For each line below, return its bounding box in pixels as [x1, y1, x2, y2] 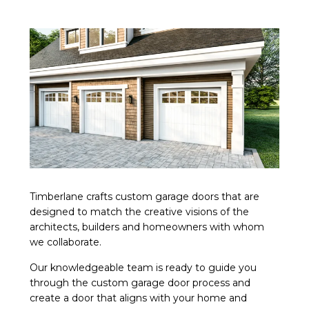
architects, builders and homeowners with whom [30, 221, 264, 234]
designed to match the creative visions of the [30, 206, 249, 219]
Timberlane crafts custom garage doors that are [30, 190, 259, 203]
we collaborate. [30, 236, 101, 249]
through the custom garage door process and [30, 277, 250, 290]
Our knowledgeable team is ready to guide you [30, 261, 257, 275]
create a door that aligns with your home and [30, 292, 247, 305]
